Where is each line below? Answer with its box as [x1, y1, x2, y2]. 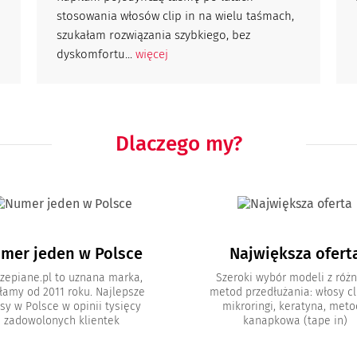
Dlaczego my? [115, 131, 242, 157]
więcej [135, 47, 168, 62]
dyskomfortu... [56, 47, 135, 62]
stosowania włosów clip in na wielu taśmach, [56, 9, 294, 24]
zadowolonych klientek [4, 314, 120, 328]
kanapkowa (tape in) [242, 314, 347, 328]
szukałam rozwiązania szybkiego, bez [56, 28, 250, 43]
